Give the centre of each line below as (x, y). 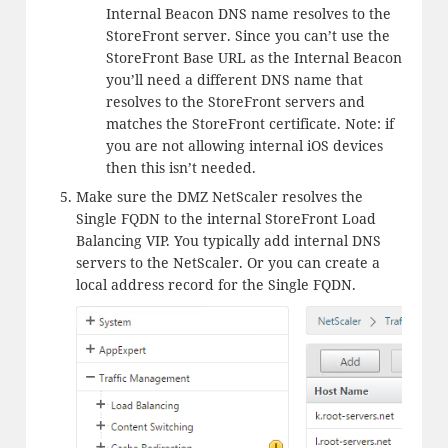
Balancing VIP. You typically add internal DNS (228, 241)
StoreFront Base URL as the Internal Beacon (253, 58)
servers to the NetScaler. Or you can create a (227, 263)
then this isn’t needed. (180, 168)
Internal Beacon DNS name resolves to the (248, 14)
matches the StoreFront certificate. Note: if (249, 124)
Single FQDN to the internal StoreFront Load (225, 219)
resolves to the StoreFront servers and (235, 102)
